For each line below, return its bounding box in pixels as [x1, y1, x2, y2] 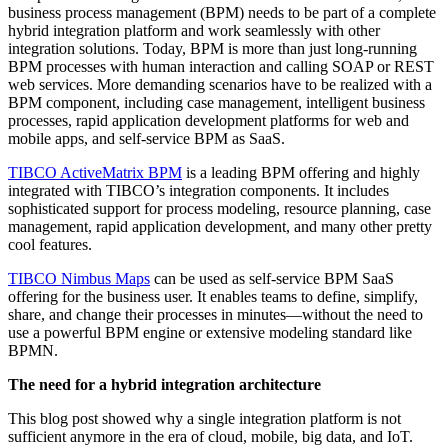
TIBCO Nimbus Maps [8, 270, 150, 288]
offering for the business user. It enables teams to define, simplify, [8, 288, 418, 306]
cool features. [8, 236, 92, 254]
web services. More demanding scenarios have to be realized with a [8, 76, 432, 94]
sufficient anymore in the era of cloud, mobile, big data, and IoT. [8, 428, 413, 446]
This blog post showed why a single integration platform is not [8, 410, 401, 428]
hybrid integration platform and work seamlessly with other [8, 22, 380, 40]
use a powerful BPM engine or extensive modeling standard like [8, 324, 412, 342]
